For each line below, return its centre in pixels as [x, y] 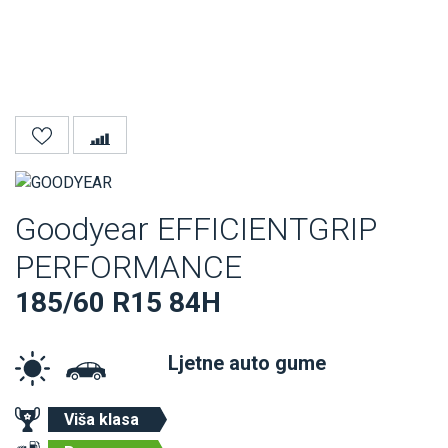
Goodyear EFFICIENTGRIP [196, 229]
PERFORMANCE [128, 267]
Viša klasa [101, 420]
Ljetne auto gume [247, 363]
